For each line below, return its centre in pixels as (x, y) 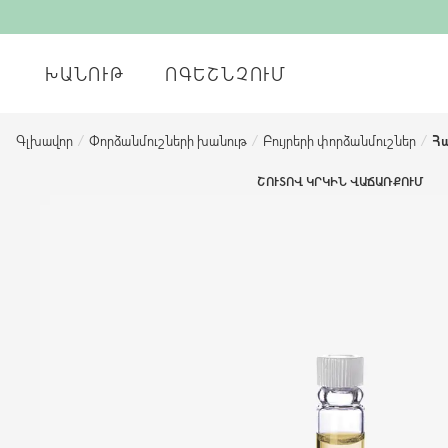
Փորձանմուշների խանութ (168, 140)
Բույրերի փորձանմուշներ (339, 140)
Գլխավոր (44, 140)
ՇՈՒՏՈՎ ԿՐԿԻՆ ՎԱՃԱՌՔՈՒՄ (340, 181)
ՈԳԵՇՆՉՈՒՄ (225, 73)
